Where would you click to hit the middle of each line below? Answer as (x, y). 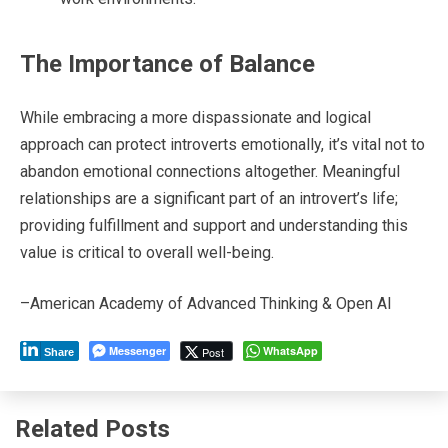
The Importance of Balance (167, 63)
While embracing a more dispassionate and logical (195, 117)
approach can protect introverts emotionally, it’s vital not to (222, 144)
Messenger (137, 350)
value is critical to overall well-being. (147, 252)
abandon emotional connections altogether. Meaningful (210, 171)
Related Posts (92, 428)
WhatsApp (290, 350)
